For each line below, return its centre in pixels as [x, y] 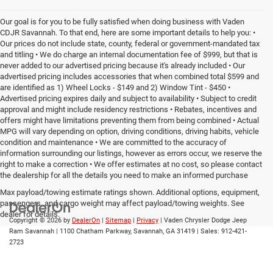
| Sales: [208, 232]
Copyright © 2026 [36, 221]
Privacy [147, 221]
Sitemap [118, 221]
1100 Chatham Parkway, [95, 232]
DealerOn [86, 221]
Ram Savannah [32, 232]
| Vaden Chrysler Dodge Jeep [203, 221]
